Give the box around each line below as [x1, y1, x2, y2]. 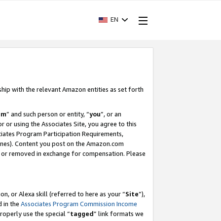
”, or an [101, 110, 121, 118]
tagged [70, 209, 94, 218]
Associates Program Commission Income [21, 199, 137, 208]
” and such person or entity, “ [6, 110, 89, 118]
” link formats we [94, 209, 144, 218]
